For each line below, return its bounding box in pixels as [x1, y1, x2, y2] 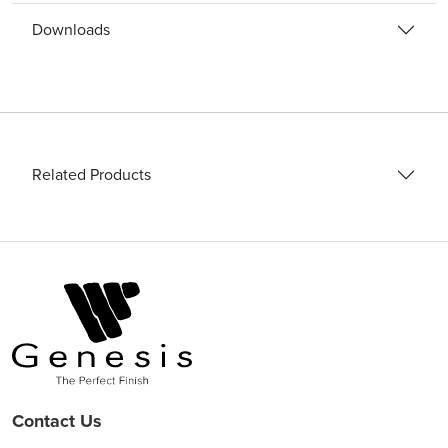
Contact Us [12, 408, 102, 435]
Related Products [32, 162, 151, 186]
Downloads [32, 17, 110, 41]
